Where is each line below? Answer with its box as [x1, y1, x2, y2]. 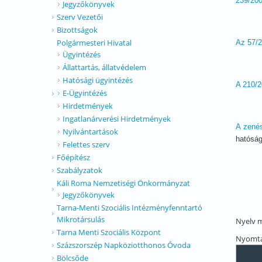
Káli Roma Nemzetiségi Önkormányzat [57, 178, 190, 188]
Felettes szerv [63, 139, 110, 150]
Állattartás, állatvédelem [63, 62, 146, 73]
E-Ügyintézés [63, 88, 107, 98]
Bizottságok [57, 25, 98, 35]
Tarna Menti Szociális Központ [57, 227, 161, 237]
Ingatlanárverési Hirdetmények [63, 113, 171, 124]
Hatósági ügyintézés [63, 75, 133, 85]
